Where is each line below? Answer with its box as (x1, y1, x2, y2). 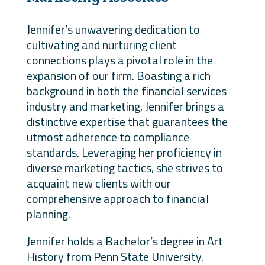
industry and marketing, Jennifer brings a (26, 96, 224, 115)
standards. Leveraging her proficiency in (26, 143, 222, 161)
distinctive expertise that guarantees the (26, 112, 228, 131)
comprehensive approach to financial (26, 189, 209, 208)
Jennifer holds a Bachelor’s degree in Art (26, 231, 223, 250)
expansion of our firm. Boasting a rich (26, 66, 211, 85)
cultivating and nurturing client (26, 35, 177, 54)
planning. (26, 204, 70, 223)
